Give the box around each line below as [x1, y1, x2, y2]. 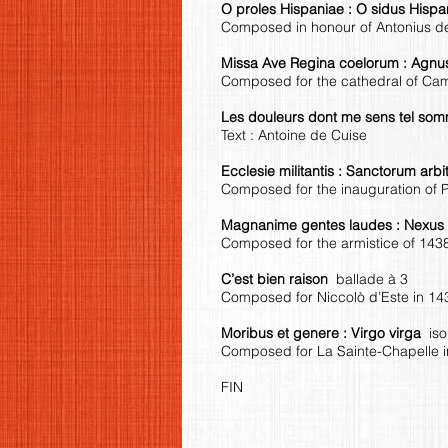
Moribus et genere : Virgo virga [221, 323, 429, 342]
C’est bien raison [221, 269, 336, 288]
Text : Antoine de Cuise [221, 125, 367, 144]
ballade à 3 [336, 269, 408, 288]
